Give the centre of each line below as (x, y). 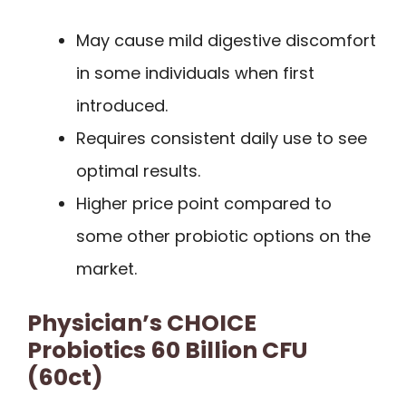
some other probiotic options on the (223, 236)
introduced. (122, 105)
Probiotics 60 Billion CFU (167, 350)
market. (106, 268)
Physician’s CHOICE (142, 323)
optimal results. (138, 170)
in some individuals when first (195, 72)
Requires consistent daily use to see (222, 138)
